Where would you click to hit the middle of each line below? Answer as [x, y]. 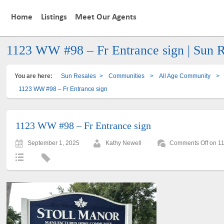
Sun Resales [79, 76]
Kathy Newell [124, 143]
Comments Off [189, 143]
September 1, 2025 [54, 143]
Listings [54, 17]
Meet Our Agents [106, 17]
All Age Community [185, 76]
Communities [127, 76]
